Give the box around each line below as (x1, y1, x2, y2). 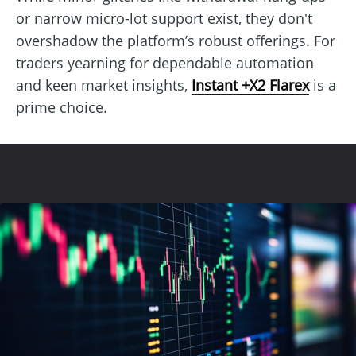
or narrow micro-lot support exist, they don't (16, 8, 312, 28)
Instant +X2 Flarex (192, 75, 309, 95)
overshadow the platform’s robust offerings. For (16, 30, 335, 50)
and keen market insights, (16, 75, 192, 95)
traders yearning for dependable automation (16, 52, 314, 72)
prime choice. (16, 97, 107, 117)
